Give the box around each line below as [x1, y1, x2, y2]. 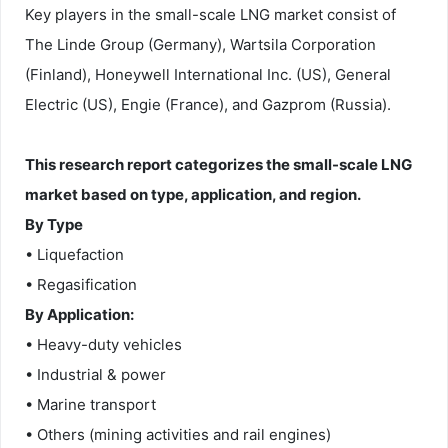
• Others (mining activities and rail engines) [25, 424, 331, 444]
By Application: [25, 304, 134, 324]
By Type [25, 214, 83, 234]
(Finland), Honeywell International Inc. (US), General [25, 64, 391, 84]
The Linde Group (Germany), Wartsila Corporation [25, 34, 376, 54]
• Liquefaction [25, 244, 124, 264]
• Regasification [25, 274, 137, 294]
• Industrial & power [25, 364, 166, 384]
